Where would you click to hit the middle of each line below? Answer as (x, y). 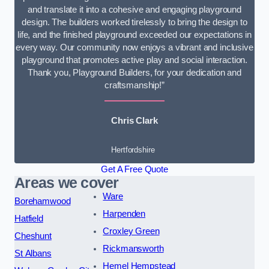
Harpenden (124, 213)
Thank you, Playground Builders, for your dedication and (134, 72)
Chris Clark (134, 121)
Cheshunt (33, 236)
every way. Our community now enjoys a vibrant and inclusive (134, 47)
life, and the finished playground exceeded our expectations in (134, 35)
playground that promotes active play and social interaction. (134, 60)
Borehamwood (43, 201)
